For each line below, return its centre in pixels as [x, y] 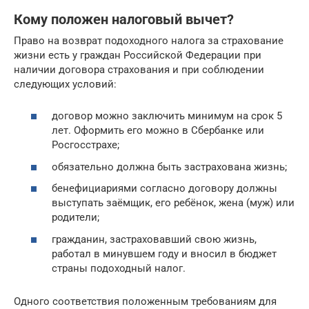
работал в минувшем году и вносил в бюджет [164, 253]
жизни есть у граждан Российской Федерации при [138, 55]
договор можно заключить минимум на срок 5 [167, 116]
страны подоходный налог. [119, 268]
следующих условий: [65, 84]
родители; [76, 218]
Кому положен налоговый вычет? [124, 20]
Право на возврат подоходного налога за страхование [149, 40]
